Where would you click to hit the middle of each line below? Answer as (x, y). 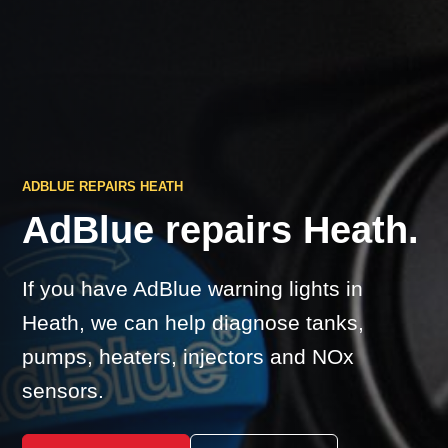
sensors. (63, 391)
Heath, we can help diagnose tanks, (193, 323)
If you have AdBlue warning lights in (192, 289)
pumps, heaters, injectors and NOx (188, 357)
